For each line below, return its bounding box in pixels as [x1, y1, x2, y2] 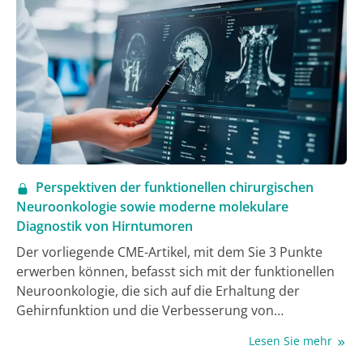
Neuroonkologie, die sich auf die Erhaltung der [16, 282, 300, 301]
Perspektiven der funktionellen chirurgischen [36, 178, 314, 197]
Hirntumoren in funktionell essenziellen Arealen [16, 340, 308, 359]
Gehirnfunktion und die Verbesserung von [16, 301, 274, 320]
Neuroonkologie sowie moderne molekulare [16, 198, 288, 216]
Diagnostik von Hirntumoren [16, 217, 193, 236]
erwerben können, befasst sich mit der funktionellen [16, 263, 335, 281]
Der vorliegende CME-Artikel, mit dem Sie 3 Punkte [16, 243, 322, 262]
